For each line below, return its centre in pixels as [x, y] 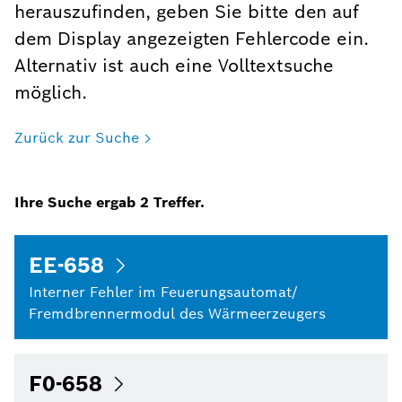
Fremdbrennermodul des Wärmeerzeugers [177, 314]
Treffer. [177, 202]
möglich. [51, 92]
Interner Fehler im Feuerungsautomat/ [163, 292]
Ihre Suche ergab [77, 202]
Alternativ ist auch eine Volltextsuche [174, 66]
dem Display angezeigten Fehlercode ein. [192, 39]
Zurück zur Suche [77, 138]
